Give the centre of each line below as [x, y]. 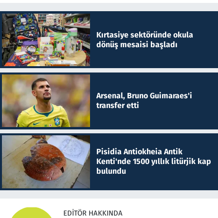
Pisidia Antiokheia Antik [139, 152]
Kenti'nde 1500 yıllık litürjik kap [154, 162]
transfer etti [118, 106]
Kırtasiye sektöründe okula [145, 35]
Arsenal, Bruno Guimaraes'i [144, 96]
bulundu [111, 171]
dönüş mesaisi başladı [137, 44]
